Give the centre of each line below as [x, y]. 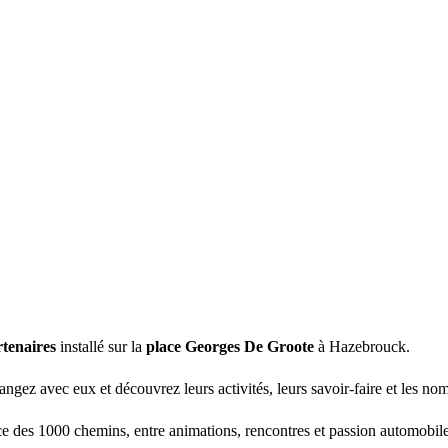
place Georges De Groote [230, 346]
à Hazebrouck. [362, 346]
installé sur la [101, 346]
